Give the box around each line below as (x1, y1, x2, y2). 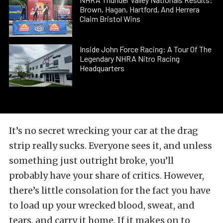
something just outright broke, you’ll (9, 154, 174, 166)
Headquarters (80, 63, 125, 73)
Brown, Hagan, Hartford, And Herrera (80, 4, 200, 14)
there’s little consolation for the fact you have (9, 184, 211, 196)
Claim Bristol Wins (80, 13, 141, 23)
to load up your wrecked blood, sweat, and (9, 199, 195, 211)
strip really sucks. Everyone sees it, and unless (9, 139, 212, 151)
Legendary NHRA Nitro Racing (80, 54, 180, 64)
